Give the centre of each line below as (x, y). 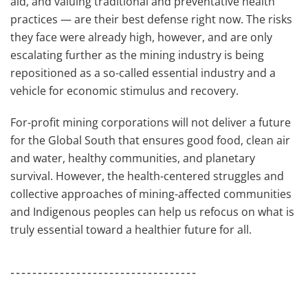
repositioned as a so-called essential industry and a (143, 73)
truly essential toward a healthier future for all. (131, 230)
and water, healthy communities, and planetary (133, 158)
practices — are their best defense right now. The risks (151, 19)
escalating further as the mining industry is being (137, 55)
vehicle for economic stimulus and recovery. (124, 91)
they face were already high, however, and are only (141, 37)
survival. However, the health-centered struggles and (147, 176)
